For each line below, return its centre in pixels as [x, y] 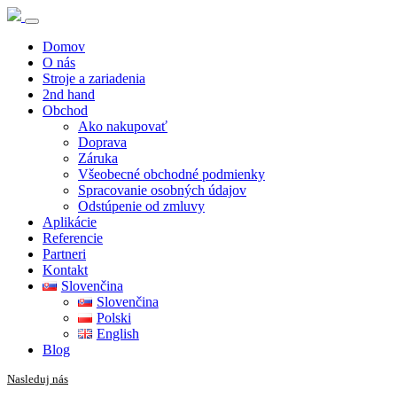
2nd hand [69, 94]
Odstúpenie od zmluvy [141, 206]
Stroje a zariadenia [94, 78]
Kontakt [65, 270]
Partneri [64, 254]
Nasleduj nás [38, 379]
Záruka [98, 158]
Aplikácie [70, 222]
